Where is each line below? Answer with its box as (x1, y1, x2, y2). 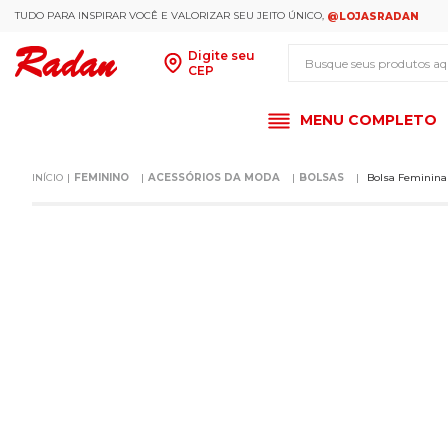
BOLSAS (299, 171, 344, 184)
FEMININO (74, 171, 129, 184)
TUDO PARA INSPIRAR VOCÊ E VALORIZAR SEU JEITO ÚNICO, (15, 9, 324, 22)
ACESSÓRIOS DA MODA (148, 171, 280, 184)
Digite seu (187, 48, 255, 63)
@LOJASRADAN (327, 9, 419, 23)
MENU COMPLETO (300, 111, 437, 129)
